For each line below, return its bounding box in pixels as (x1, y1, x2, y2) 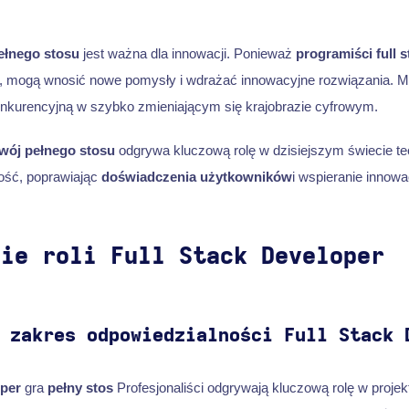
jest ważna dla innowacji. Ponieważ (79, 45, 296, 61)
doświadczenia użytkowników (100, 168, 292, 184)
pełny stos (47, 379, 113, 395)
